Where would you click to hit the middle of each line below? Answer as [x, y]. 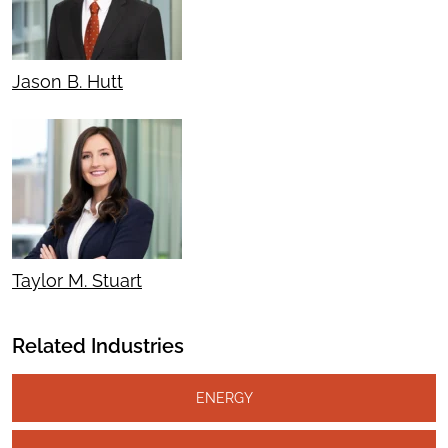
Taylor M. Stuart [77, 281]
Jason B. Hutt [67, 82]
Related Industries [98, 346]
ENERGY [224, 398]
